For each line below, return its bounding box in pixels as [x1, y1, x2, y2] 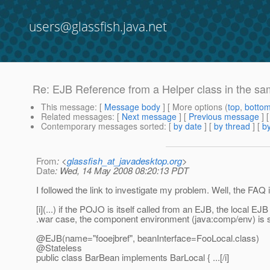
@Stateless [36, 241, 82, 254]
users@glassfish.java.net [29, 18, 167, 35]
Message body [104, 101, 160, 113]
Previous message [189, 110, 259, 123]
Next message [122, 110, 177, 123]
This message [41, 101, 95, 113]
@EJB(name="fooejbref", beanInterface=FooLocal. [36, 231, 235, 245]
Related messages [41, 110, 112, 123]
